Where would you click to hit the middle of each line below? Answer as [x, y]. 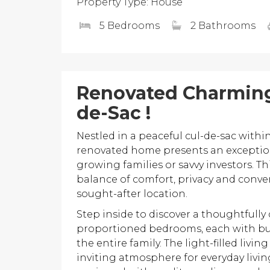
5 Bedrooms [130, 26]
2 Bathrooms [223, 26]
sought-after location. [132, 194]
